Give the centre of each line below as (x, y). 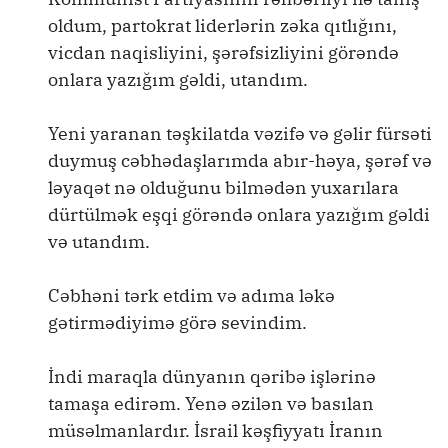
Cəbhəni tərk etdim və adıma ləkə (191, 295)
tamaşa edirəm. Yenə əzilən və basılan (211, 403)
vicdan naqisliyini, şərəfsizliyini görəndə (223, 52)
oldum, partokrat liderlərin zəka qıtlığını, (222, 25)
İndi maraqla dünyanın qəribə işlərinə (212, 376)
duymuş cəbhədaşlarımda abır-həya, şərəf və (240, 160)
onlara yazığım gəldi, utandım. (178, 79)
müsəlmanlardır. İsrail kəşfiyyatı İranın (215, 430)
